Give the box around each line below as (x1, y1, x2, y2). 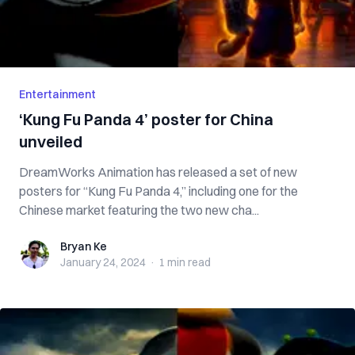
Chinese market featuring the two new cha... (19, 202, 259, 218)
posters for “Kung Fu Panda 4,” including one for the (19, 183, 298, 199)
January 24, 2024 (60, 255, 146, 269)
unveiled (19, 132, 82, 151)
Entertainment (19, 87, 96, 101)
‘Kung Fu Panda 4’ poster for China (19, 109, 273, 129)
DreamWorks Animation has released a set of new (19, 164, 297, 180)
